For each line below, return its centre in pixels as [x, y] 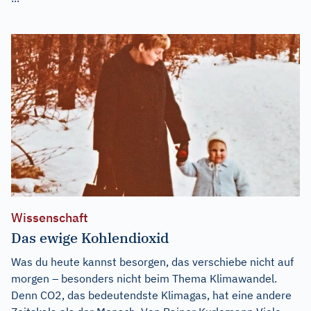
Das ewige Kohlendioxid [90, 237]
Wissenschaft [50, 217]
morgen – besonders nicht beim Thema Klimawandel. [144, 278]
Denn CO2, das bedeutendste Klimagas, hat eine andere [151, 295]
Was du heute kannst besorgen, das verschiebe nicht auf [152, 261]
